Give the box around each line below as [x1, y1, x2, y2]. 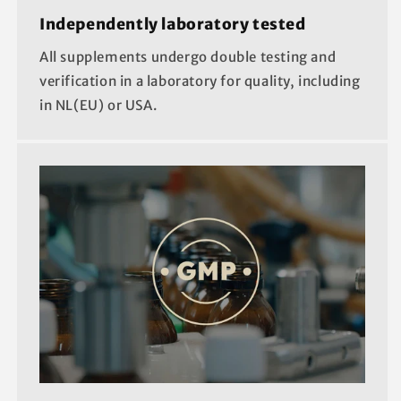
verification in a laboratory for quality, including [39, 73, 361, 90]
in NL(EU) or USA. [39, 97, 158, 115]
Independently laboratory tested [39, 14, 306, 35]
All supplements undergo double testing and [39, 48, 337, 66]
